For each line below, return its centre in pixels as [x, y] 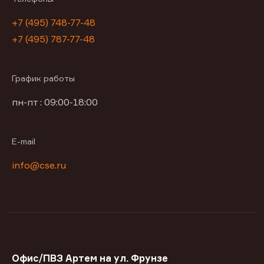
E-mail [24, 141]
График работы [43, 78]
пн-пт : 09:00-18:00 [55, 102]
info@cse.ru [39, 165]
